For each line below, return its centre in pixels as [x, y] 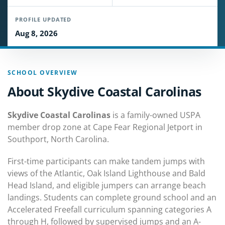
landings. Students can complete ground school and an [112, 197]
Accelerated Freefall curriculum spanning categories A [109, 209]
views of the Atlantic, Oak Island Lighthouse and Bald [106, 173]
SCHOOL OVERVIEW [43, 73]
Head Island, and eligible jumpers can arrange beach [107, 185]
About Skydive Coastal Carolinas [104, 91]
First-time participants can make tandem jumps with [106, 161]
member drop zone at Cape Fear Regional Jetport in [105, 127]
